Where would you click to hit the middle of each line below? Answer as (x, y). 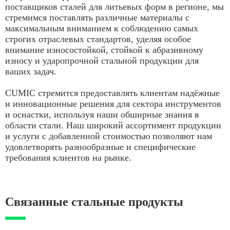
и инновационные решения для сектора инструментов (113, 104)
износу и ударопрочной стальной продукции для (102, 61)
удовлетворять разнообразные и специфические (100, 147)
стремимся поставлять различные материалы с (97, 18)
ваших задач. (32, 72)
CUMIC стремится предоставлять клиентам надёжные (112, 93)
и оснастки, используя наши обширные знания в (102, 115)
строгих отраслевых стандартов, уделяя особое (98, 39)
